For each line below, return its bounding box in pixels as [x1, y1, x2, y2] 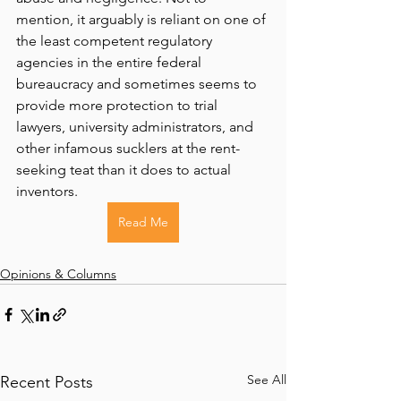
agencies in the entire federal [16, 54, 205, 71]
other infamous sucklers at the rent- [16, 140, 240, 157]
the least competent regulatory [16, 32, 216, 49]
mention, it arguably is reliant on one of [16, 11, 269, 28]
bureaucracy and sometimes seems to [16, 75, 260, 92]
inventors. [16, 183, 78, 200]
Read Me [118, 214, 168, 230]
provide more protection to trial [16, 97, 221, 114]
